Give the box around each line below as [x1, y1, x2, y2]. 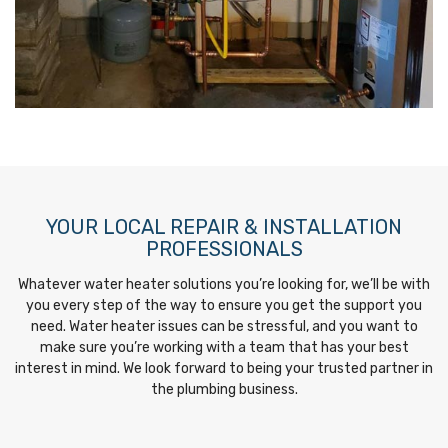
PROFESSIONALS [145, 237, 303, 261]
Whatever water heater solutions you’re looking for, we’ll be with [18, 276, 430, 293]
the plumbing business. [150, 381, 298, 398]
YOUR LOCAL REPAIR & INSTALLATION [46, 215, 402, 239]
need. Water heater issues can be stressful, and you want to [30, 318, 418, 335]
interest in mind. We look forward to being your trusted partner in [15, 360, 433, 377]
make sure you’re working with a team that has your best [39, 339, 409, 356]
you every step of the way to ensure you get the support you [26, 297, 422, 314]
